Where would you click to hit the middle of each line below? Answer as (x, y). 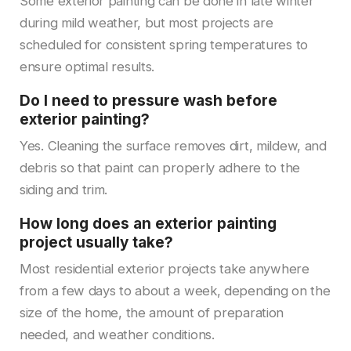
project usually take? (96, 242)
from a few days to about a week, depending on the (175, 290)
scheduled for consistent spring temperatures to (164, 44)
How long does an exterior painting (148, 223)
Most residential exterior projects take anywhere (165, 268)
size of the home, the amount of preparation (152, 312)
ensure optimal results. (87, 66)
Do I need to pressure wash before (148, 100)
